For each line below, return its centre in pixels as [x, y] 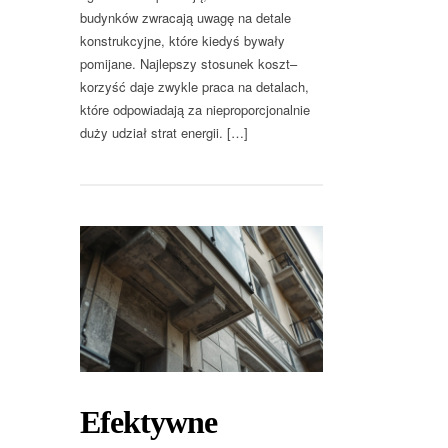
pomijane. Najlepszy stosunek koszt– [188, 64]
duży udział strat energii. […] [164, 133]
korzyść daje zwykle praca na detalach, [194, 87]
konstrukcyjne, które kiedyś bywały [182, 41]
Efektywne [148, 422]
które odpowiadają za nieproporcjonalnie [195, 110]
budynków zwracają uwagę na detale [185, 18]
